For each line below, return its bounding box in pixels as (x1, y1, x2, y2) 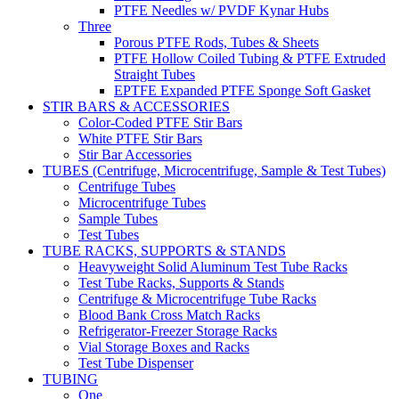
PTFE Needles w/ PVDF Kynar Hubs (114, 2, 329, 18)
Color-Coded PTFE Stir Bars (78, 114, 242, 130)
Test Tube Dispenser (78, 354, 193, 370)
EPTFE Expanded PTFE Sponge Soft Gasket (114, 82, 370, 98)
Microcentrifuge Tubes (78, 194, 206, 210)
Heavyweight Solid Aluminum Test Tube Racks (78, 258, 347, 274)
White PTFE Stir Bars (78, 130, 202, 146)
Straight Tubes (114, 66, 195, 82)
